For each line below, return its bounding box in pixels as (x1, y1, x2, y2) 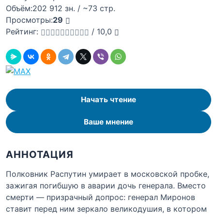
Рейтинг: (6, 26, 38, 36)
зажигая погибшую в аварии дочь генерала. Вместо (6, 180, 206, 190)
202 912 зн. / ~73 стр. (32, 3, 115, 13)
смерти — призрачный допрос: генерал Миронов (6, 192, 195, 202)
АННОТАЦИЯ (6, 148, 74, 160)
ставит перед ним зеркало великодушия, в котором (6, 203, 207, 214)
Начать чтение (81, 95, 136, 104)
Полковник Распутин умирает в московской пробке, (6, 169, 209, 179)
